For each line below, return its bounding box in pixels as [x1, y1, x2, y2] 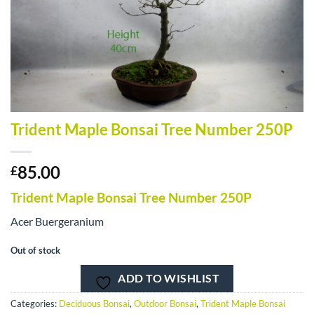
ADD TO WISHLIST [118, 271, 220, 285]
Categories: [11, 297, 59, 309]
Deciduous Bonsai [59, 297, 130, 309]
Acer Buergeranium [11, 214, 104, 228]
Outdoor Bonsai [134, 297, 196, 309]
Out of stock [11, 245, 60, 257]
